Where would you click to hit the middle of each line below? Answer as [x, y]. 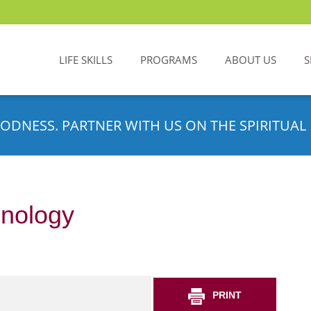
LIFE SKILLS [86, 60]
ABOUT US [251, 60]
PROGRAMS [169, 60]
